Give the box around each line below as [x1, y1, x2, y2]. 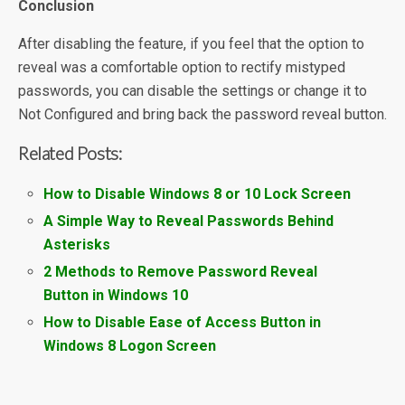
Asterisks [43, 235, 111, 253]
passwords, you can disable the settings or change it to [18, 81, 367, 99]
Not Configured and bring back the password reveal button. [18, 105, 387, 123]
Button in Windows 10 [43, 286, 189, 304]
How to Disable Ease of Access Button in [43, 314, 322, 332]
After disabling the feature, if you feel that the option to [18, 34, 364, 52]
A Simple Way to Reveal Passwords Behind [43, 212, 334, 230]
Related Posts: [18, 141, 123, 164]
